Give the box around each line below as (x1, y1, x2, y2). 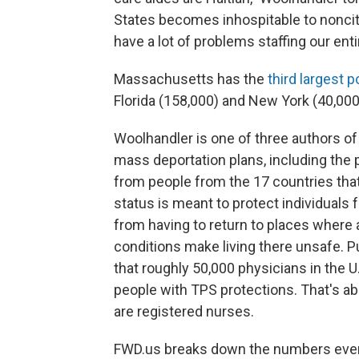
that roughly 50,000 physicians (114, 260, 307, 277)
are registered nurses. (114, 303, 254, 321)
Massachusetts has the (114, 71, 268, 88)
